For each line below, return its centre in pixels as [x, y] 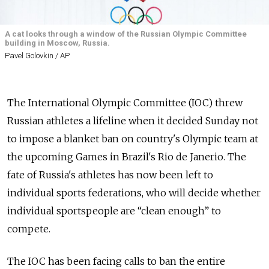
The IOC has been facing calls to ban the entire [116, 261]
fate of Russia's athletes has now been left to [110, 174]
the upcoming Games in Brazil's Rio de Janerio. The [127, 156]
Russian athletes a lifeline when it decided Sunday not [133, 120]
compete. [29, 228]
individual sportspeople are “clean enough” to [114, 210]
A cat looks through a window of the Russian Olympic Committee [126, 34]
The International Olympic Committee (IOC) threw [125, 102]
